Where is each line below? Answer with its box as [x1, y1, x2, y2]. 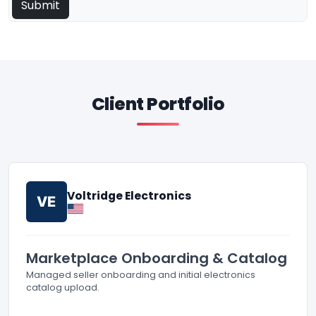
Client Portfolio [91, 92, 225, 117]
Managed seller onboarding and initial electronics [26, 269, 255, 281]
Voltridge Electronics [67, 188, 191, 204]
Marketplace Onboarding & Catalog [26, 248, 287, 269]
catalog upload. [26, 281, 99, 294]
